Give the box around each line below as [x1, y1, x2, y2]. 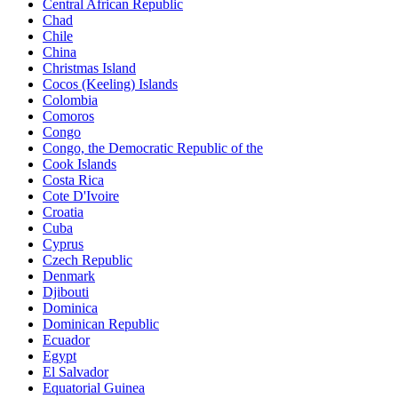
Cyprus [43, 235, 84, 251]
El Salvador [43, 363, 108, 379]
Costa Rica [43, 171, 104, 187]
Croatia [43, 203, 84, 219]
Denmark [43, 267, 95, 283]
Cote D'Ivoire [43, 187, 119, 203]
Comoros [43, 107, 94, 123]
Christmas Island [43, 60, 136, 76]
